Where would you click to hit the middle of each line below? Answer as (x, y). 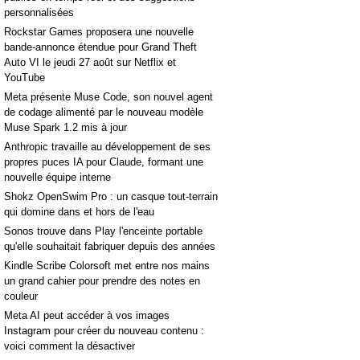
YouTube (25, 77)
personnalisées (39, 12)
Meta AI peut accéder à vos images (87, 315)
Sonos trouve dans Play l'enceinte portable (103, 231)
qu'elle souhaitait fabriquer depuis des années (110, 246)
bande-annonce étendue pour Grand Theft (100, 47)
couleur (21, 296)
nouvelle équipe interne (57, 177)
